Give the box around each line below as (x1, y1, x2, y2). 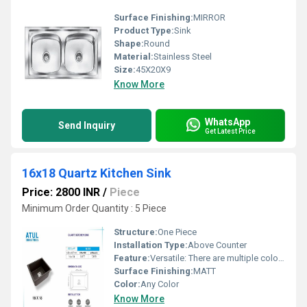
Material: (114, 51, 153, 62)
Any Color (140, 279, 179, 289)
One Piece (158, 227, 197, 237)
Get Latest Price (205, 127, 256, 135)
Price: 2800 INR (22, 186, 100, 199)
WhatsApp (205, 116, 250, 127)
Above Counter (188, 240, 247, 250)
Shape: (114, 38, 144, 49)
